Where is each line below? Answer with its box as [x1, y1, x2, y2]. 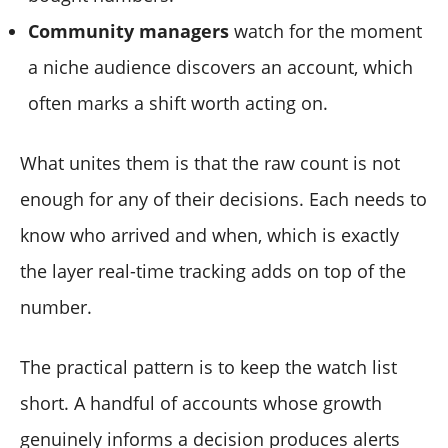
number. [20, 295, 92, 320]
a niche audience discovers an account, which [28, 55, 413, 80]
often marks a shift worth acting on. [28, 91, 328, 116]
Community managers [28, 19, 229, 44]
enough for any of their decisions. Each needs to [20, 187, 427, 212]
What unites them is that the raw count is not [20, 151, 400, 176]
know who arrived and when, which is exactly [20, 223, 399, 248]
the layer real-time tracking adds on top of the [20, 259, 406, 284]
